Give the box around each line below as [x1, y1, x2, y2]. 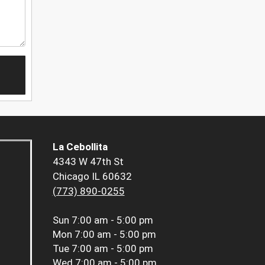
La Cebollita [52, 141, 108, 153]
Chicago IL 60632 [52, 170, 132, 183]
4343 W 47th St [52, 156, 124, 168]
